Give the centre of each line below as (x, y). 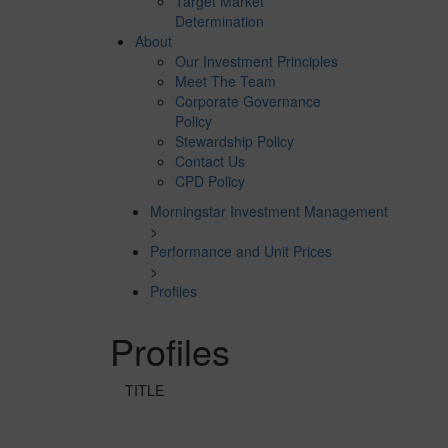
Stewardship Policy (234, 141)
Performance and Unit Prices (240, 251)
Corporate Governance (247, 101)
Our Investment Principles (256, 61)
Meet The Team (225, 81)
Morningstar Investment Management (268, 211)
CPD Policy (209, 181)
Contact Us (209, 161)
